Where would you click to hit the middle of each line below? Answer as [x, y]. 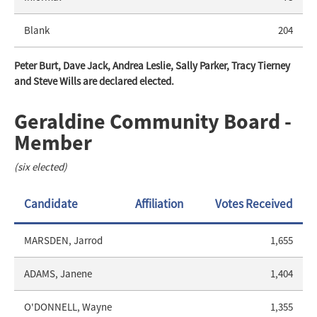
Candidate [51, 204]
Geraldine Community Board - [153, 121]
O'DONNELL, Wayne [68, 307]
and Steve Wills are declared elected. [94, 81]
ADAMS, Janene [58, 274]
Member [53, 143]
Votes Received [254, 204]
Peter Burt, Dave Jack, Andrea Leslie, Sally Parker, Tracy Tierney [152, 66]
